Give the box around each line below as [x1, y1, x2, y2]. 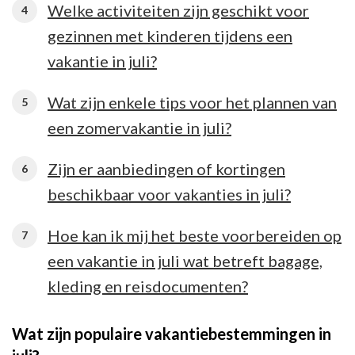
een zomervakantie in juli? [48, 117, 231, 137]
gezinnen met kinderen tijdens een [48, 25, 292, 45]
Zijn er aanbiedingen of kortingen [48, 158, 285, 178]
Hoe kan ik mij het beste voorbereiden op [48, 225, 342, 245]
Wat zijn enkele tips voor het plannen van [48, 92, 337, 112]
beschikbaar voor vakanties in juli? [48, 184, 291, 204]
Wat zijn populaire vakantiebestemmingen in [12, 323, 331, 343]
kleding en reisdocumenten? [48, 276, 248, 296]
